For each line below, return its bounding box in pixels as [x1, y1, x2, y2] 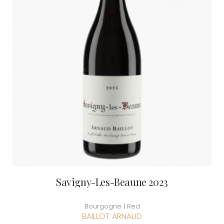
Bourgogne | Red [84, 201, 140, 211]
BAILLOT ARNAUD [82, 210, 142, 222]
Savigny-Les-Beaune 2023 [56, 175, 168, 189]
